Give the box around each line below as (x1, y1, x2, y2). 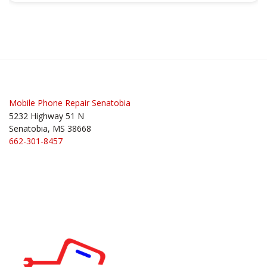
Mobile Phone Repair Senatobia (9, 97, 131, 108)
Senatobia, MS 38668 (9, 122, 91, 134)
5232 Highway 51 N (9, 110, 84, 122)
